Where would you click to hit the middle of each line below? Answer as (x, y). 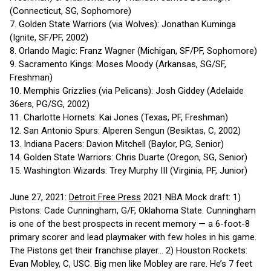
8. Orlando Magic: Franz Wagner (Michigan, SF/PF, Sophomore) (133, 51)
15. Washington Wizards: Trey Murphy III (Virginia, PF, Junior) (129, 171)
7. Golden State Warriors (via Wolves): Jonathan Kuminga (123, 24)
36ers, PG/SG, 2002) (50, 104)
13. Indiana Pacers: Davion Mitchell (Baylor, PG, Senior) (117, 144)
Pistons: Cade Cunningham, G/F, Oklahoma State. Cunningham (133, 211)
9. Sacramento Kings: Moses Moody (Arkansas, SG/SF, (118, 64)
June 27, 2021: (39, 198)
